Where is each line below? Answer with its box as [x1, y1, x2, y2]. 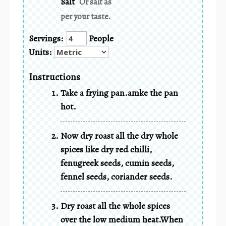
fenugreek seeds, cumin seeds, [61, 156, 174, 169]
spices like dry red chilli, [61, 143, 152, 155]
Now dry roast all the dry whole [61, 129, 178, 142]
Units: [29, 45, 51, 58]
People [87, 32, 114, 44]
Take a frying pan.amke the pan [61, 86, 178, 99]
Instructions [29, 70, 80, 84]
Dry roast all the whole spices [61, 199, 170, 212]
